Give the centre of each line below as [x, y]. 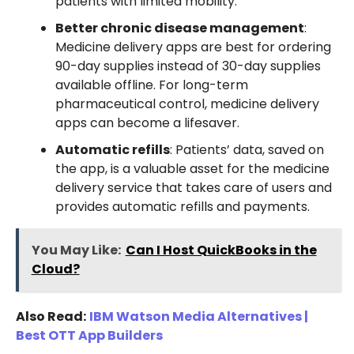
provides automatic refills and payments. [182, 206]
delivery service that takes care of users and [193, 187]
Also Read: [51, 316]
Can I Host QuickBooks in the [221, 250]
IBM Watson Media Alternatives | [198, 316]
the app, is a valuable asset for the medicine [192, 168]
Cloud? [55, 269]
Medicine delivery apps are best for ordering [193, 47]
